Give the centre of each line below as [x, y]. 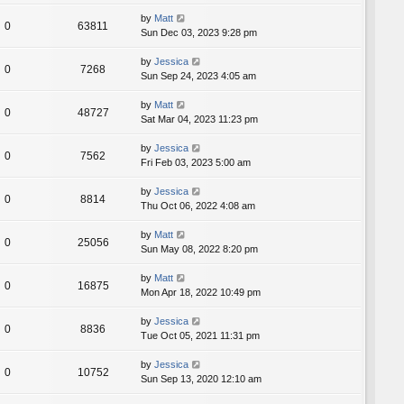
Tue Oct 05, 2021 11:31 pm [200, 336]
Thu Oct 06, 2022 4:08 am [198, 206]
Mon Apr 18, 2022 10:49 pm [201, 293]
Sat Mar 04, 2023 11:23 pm [199, 119]
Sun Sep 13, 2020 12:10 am [201, 379]
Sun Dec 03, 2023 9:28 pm [199, 33]
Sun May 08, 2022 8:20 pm [199, 249]
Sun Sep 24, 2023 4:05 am [198, 76]
